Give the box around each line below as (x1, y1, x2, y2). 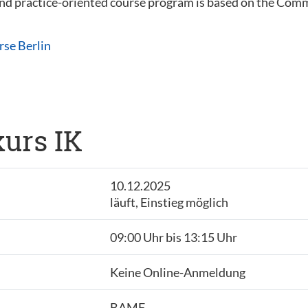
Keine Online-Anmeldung (109, 265, 245, 280)
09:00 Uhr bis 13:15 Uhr (109, 230, 237, 245)
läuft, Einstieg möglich (109, 195, 228, 210)
